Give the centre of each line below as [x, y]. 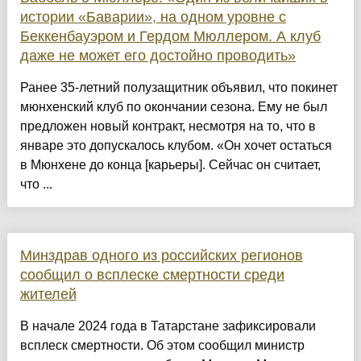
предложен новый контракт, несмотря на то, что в [168, 126]
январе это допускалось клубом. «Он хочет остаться [176, 145]
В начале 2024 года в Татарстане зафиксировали [168, 326]
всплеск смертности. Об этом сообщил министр [162, 345]
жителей [48, 294]
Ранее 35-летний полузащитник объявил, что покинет [178, 87]
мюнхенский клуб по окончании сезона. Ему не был [173, 106]
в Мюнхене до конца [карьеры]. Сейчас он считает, [170, 164]
